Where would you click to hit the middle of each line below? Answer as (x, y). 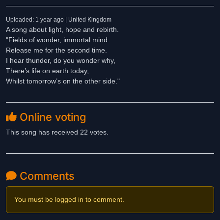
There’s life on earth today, (47, 71)
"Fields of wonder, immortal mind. (58, 40)
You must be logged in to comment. (69, 199)
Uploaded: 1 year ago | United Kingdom (59, 20)
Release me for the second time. (56, 50)
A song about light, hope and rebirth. (62, 29)
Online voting (51, 117)
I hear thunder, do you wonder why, (61, 60)
